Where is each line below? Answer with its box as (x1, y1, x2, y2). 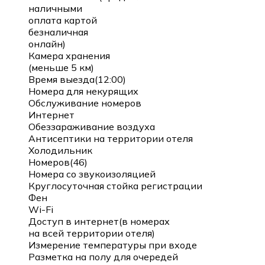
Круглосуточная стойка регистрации (28, 179, 202, 192)
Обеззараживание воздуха (28, 120, 155, 132)
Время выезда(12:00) (28, 73, 126, 85)
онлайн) (28, 37, 66, 50)
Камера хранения (28, 49, 110, 62)
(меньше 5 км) (28, 61, 94, 73)
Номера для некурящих (28, 85, 138, 97)
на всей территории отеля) (28, 227, 155, 239)
